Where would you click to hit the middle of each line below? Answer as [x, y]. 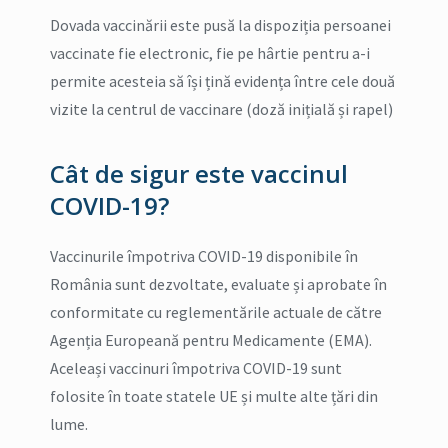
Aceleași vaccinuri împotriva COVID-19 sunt [196, 367]
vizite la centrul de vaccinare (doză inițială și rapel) [221, 108]
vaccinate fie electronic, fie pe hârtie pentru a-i [210, 52]
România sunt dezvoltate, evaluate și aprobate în [218, 283]
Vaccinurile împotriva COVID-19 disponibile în [204, 255]
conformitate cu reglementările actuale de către [216, 311]
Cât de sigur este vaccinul [199, 173]
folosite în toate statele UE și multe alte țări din [214, 395]
